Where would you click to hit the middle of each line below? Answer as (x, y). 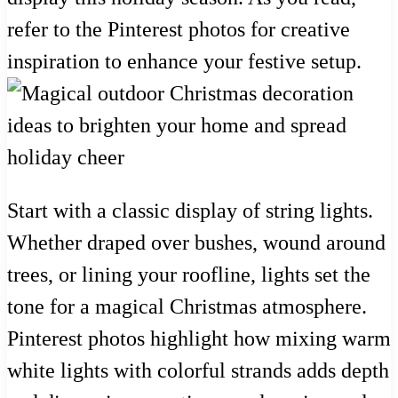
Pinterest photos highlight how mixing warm (199, 338)
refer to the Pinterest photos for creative (179, 29)
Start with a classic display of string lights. (190, 210)
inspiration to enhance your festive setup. (184, 61)
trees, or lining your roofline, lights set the (189, 274)
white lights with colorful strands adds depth (198, 370)
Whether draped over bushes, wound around (196, 242)
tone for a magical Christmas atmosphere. (187, 306)
